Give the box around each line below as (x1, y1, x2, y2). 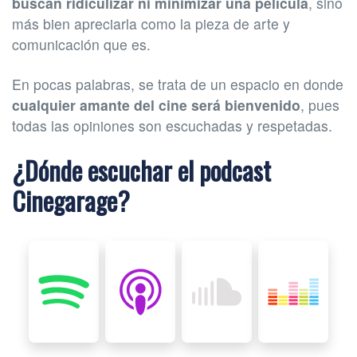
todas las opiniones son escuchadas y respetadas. (12, 115, 332, 135)
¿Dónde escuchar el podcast (12, 151, 271, 189)
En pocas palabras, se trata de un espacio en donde (12, 73, 343, 94)
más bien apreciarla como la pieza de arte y (12, 13, 290, 33)
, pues (300, 94, 339, 115)
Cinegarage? (12, 181, 130, 219)
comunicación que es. (12, 33, 151, 54)
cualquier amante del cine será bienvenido (12, 94, 300, 115)
